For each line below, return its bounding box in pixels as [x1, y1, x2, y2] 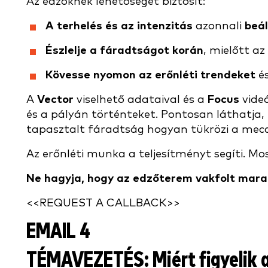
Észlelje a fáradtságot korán [45, 45, 203, 56]
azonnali [193, 20, 245, 32]
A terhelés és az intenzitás [45, 20, 193, 32]
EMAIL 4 [26, 221, 90, 243]
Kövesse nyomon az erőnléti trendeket [45, 69, 255, 81]
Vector [37, 94, 74, 105]
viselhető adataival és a [74, 94, 208, 105]
